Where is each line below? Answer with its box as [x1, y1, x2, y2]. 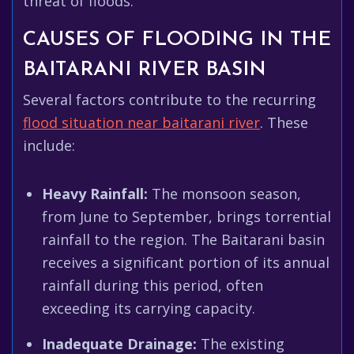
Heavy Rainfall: [42, 184, 148, 203]
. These [260, 113, 308, 132]
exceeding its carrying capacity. [42, 299, 255, 318]
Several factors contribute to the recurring [23, 90, 316, 109]
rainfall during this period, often [42, 276, 263, 295]
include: [23, 136, 75, 155]
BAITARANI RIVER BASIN [23, 60, 266, 80]
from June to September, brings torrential [42, 207, 331, 226]
